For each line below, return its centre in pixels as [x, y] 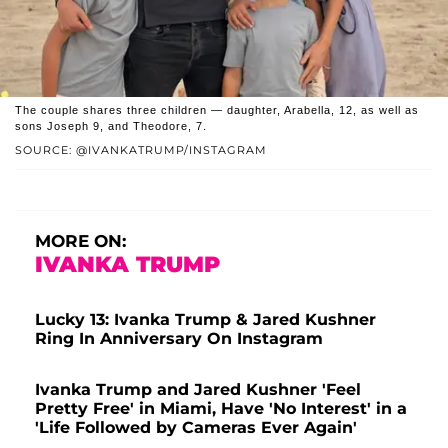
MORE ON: [80, 240]
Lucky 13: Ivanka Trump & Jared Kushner [205, 319]
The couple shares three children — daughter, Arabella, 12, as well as [217, 109]
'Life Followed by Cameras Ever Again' [196, 427]
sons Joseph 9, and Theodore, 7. [111, 125]
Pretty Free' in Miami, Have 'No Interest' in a [221, 408]
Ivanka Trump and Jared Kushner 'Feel [198, 389]
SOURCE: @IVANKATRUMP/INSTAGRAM [141, 149]
